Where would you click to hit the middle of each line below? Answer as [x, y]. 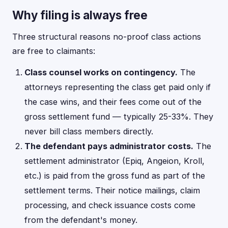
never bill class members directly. [89, 131]
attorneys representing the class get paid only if [118, 87]
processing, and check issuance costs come [110, 205]
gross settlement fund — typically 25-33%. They [119, 117]
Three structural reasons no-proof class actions [107, 37]
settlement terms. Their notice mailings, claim [112, 190]
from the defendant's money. [81, 220]
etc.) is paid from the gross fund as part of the [115, 176]
